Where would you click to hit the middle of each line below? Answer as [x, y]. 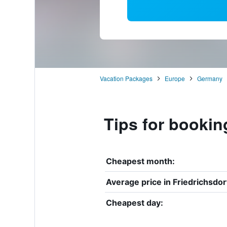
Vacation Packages [126, 78]
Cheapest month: [140, 161]
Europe [175, 78]
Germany [210, 78]
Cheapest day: [134, 202]
